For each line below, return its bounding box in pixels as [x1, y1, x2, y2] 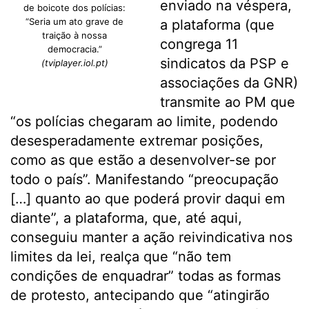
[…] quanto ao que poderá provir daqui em [10, 190, 285, 207]
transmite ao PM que [159, 94, 295, 110]
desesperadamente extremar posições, [10, 132, 263, 149]
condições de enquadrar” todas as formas [10, 268, 281, 284]
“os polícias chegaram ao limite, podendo [10, 113, 278, 130]
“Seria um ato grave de [26, 16, 124, 27]
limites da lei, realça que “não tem [10, 248, 231, 265]
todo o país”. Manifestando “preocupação [10, 171, 279, 188]
